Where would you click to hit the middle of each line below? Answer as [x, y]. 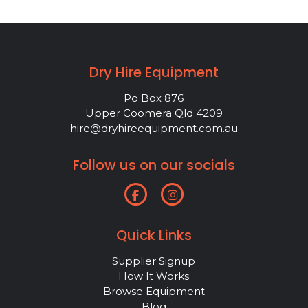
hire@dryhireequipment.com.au [154, 128]
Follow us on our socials [154, 165]
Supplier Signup [154, 261]
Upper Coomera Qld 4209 [154, 113]
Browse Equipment [154, 291]
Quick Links [154, 235]
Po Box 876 [154, 98]
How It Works [154, 276]
